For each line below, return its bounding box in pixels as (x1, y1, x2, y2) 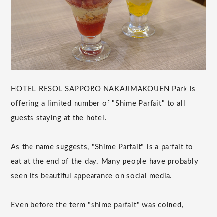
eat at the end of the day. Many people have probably (11, 157, 199, 165)
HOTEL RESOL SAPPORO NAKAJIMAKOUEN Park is (11, 85, 196, 93)
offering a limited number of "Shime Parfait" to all (11, 99, 186, 107)
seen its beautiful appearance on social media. (11, 172, 172, 180)
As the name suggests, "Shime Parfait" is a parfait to (11, 143, 194, 151)
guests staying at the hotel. (11, 114, 107, 122)
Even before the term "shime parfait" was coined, (11, 201, 184, 209)
